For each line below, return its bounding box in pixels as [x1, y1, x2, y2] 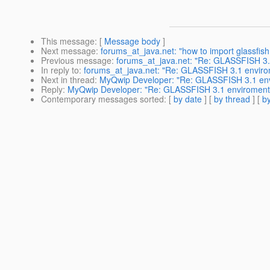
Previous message [41, 54, 111, 67]
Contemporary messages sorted [41, 93, 164, 105]
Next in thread [41, 74, 95, 86]
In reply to [41, 64, 79, 77]
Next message [41, 45, 96, 57]
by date [174, 93, 202, 105]
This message [41, 35, 95, 48]
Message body [104, 35, 160, 48]
